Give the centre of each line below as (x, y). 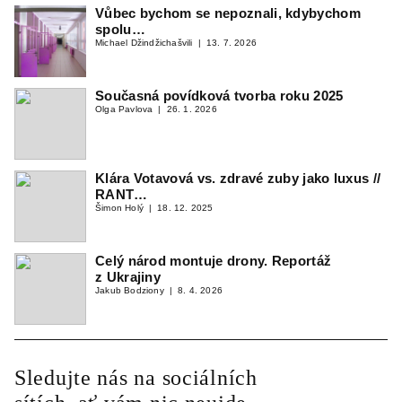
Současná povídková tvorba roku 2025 (219, 96)
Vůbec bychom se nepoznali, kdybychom (228, 13)
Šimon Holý (119, 208)
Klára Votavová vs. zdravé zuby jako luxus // (238, 178)
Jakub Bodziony (130, 290)
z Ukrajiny (128, 277)
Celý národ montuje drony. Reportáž (214, 261)
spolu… (120, 29)
